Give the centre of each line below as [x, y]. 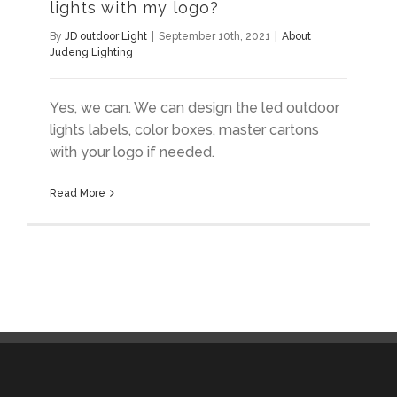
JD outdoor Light [106, 37]
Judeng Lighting [91, 53]
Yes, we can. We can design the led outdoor [195, 108]
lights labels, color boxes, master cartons [184, 130]
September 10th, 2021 [214, 37]
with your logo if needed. [132, 152]
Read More [78, 194]
